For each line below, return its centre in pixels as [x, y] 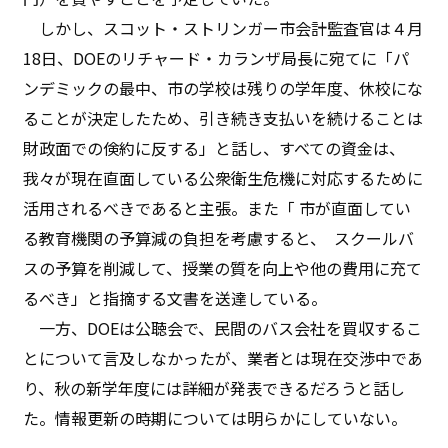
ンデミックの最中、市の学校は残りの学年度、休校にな [223, 87]
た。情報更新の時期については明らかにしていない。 [217, 417]
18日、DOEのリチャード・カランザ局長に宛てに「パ [216, 57]
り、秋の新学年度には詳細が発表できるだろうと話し [214, 387]
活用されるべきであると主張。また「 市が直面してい [217, 207]
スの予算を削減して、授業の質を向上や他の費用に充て [223, 267]
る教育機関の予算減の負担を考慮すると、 [175, 237]
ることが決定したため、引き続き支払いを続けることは [223, 117]
